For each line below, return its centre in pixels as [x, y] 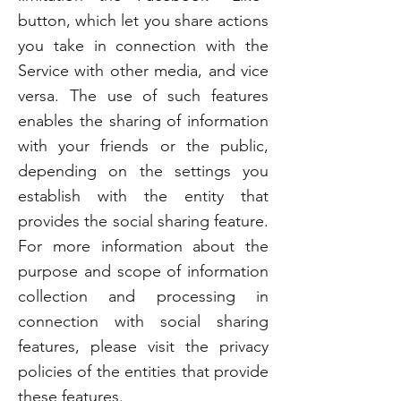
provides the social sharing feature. [143, 221]
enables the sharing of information [143, 121]
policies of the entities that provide [143, 371]
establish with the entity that [143, 196]
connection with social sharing [143, 321]
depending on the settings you [143, 171]
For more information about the [143, 246]
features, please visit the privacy [143, 346]
